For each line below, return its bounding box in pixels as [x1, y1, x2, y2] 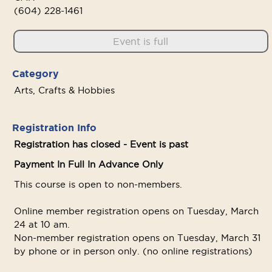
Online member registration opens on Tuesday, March [14, 206, 259, 216]
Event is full [113, 36, 169, 47]
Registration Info [12, 122, 97, 133]
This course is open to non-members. [14, 179, 182, 189]
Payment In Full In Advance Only [14, 159, 163, 169]
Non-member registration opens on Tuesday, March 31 [14, 233, 260, 243]
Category [12, 68, 59, 79]
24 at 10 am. [14, 219, 70, 229]
